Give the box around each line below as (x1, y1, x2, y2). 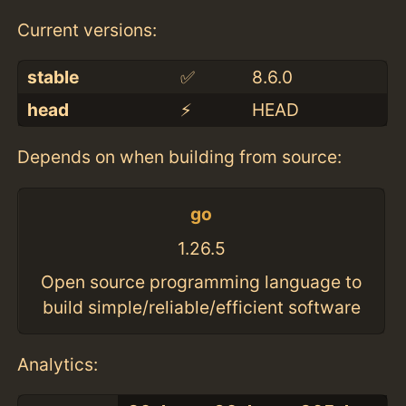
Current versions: (17, 19, 158, 42)
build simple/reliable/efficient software (42, 296, 361, 319)
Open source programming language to (41, 271, 362, 294)
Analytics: (17, 353, 99, 375)
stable (26, 66, 79, 89)
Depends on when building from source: (17, 146, 343, 169)
